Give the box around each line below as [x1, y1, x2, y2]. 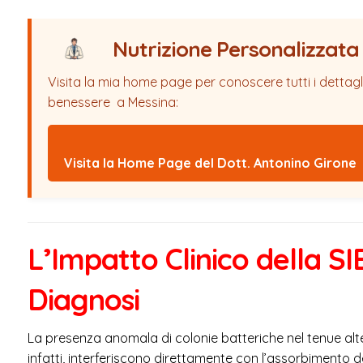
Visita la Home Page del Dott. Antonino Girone [63, 154, 357, 171]
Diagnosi [27, 280, 139, 318]
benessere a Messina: [47, 93, 178, 110]
